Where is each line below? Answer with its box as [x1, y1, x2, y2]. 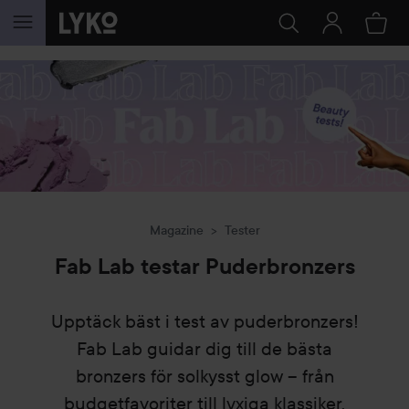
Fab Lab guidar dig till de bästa [77, 338, 332, 361]
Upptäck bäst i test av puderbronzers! [50, 310, 359, 333]
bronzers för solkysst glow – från [75, 365, 334, 388]
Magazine [149, 222, 204, 239]
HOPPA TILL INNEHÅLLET [22, 20, 222, 38]
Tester [224, 222, 260, 239]
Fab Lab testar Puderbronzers [54, 254, 355, 280]
